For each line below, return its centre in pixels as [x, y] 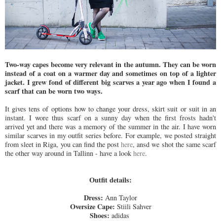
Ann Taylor [121, 197]
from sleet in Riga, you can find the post [63, 144]
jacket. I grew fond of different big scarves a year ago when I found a [110, 82]
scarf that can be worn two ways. [55, 91]
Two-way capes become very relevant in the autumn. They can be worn [110, 64]
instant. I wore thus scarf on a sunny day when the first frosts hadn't [110, 117]
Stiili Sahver [134, 206]
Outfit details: [110, 180]
